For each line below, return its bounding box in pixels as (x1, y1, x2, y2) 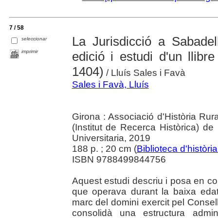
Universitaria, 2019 (72, 132, 150, 143)
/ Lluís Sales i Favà (103, 67, 185, 78)
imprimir (21, 48, 38, 54)
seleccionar (21, 36, 47, 42)
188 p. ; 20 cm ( (72, 143, 137, 154)
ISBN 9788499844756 (72, 154, 166, 164)
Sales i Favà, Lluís (72, 79, 149, 90)
